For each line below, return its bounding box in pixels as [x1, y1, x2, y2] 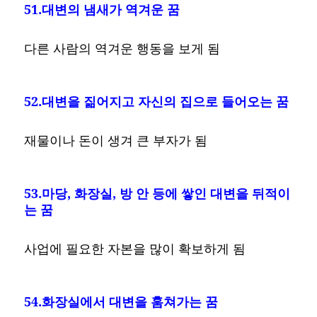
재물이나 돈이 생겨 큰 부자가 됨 [24, 131, 208, 149]
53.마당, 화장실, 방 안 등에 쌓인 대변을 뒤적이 [24, 184, 291, 202]
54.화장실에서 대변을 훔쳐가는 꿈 [24, 292, 219, 310]
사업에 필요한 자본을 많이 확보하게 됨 [24, 239, 246, 257]
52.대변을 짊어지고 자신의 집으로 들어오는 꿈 [24, 92, 289, 110]
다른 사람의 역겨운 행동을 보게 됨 [24, 39, 221, 57]
